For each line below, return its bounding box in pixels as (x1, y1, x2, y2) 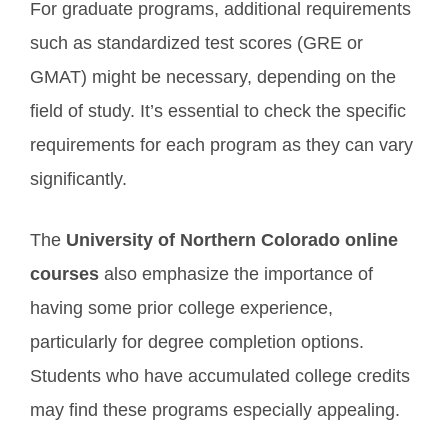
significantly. (30, 169, 127, 189)
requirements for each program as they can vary (30, 135, 413, 155)
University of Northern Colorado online (66, 230, 398, 250)
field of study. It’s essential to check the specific (30, 101, 406, 121)
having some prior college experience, (30, 298, 333, 318)
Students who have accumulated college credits (30, 366, 410, 386)
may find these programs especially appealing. (30, 400, 400, 420)
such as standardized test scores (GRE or (30, 33, 363, 53)
